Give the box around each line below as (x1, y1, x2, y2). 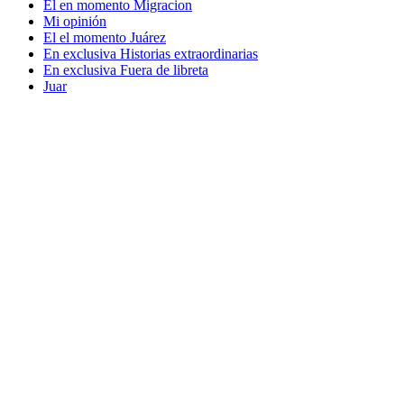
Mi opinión (43, 14, 106, 30)
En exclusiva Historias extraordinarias (43, 46, 258, 62)
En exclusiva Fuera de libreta (43, 62, 208, 78)
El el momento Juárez (43, 30, 166, 46)
